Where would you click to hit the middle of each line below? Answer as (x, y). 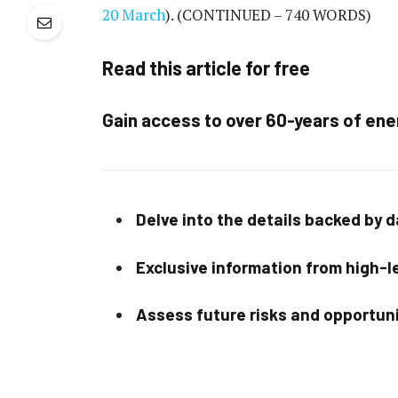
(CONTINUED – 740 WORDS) (274, 14)
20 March (133, 14)
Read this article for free (206, 68)
